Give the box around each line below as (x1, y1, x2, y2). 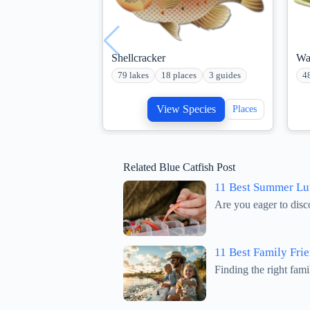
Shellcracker (111, 52, 165, 64)
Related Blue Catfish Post (122, 161, 235, 174)
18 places (161, 71, 197, 81)
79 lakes (118, 71, 149, 81)
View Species (156, 103, 216, 116)
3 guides (209, 71, 241, 81)
